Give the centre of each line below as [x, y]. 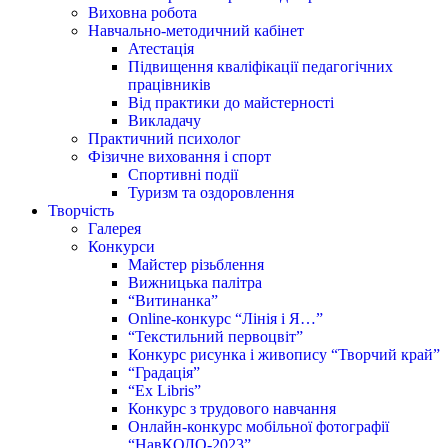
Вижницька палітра [195, 282]
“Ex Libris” [164, 390]
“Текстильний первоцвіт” [215, 336]
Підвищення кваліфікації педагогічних [260, 66]
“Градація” [164, 372]
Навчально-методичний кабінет [196, 30]
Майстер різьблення [196, 264]
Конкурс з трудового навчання [232, 408]
